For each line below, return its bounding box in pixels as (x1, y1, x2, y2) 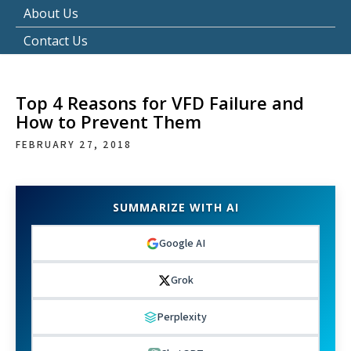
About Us (24, 5, 78, 22)
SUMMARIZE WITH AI (112, 200, 239, 215)
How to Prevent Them (16, 110, 201, 133)
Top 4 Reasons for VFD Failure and (16, 91, 304, 114)
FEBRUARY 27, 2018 (16, 138, 132, 151)
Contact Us (24, 32, 88, 49)
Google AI (158, 236, 205, 250)
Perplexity (157, 309, 207, 324)
